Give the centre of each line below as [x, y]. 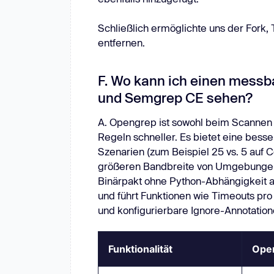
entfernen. [121, 42]
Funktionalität [140, 249]
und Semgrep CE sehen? [176, 97]
